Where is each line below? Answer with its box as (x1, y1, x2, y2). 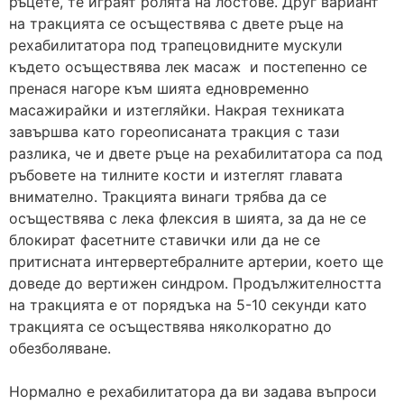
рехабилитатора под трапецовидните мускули (9, 35, 343, 54)
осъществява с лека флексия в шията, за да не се (9, 208, 366, 227)
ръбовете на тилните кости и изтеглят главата (9, 165, 343, 184)
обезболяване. (9, 338, 111, 357)
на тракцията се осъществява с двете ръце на (9, 14, 344, 32)
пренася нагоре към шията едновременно (9, 78, 309, 97)
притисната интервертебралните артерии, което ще (9, 252, 383, 271)
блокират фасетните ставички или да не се (9, 230, 320, 249)
